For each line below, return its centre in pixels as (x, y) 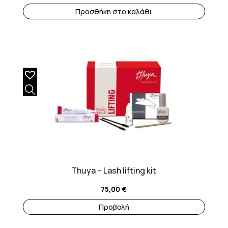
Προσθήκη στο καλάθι (114, 12)
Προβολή (114, 207)
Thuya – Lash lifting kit (114, 171)
